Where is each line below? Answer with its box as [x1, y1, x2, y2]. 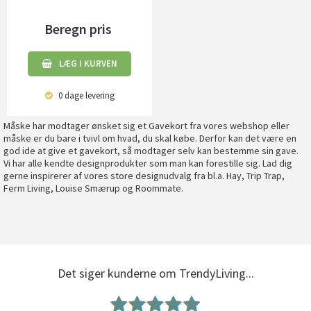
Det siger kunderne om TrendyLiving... [57, 265, 254, 281]
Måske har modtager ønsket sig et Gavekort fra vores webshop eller [3, 119, 289, 132]
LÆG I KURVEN [59, 58, 117, 69]
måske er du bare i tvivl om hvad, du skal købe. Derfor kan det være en [3, 132, 296, 144]
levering [83, 90, 115, 101]
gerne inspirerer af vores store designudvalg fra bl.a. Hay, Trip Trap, [3, 169, 285, 182]
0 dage [56, 90, 83, 101]
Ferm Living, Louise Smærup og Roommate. [3, 182, 185, 194]
